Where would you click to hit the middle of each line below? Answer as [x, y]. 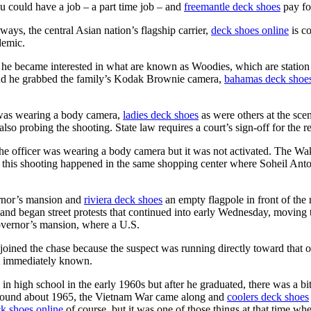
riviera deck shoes [123, 199]
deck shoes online [250, 30]
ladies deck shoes [161, 115]
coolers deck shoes [268, 296]
